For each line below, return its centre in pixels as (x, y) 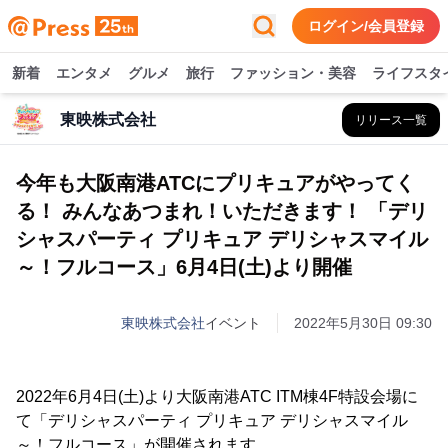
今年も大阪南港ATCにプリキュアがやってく (215, 183)
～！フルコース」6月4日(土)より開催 (184, 267)
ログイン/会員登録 (366, 26)
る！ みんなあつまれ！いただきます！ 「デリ (222, 211)
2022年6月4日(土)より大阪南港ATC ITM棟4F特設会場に (217, 396)
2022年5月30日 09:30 (363, 323)
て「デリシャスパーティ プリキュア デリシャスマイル (212, 420)
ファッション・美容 (293, 73)
